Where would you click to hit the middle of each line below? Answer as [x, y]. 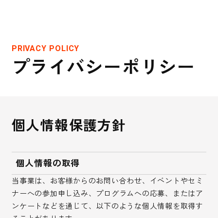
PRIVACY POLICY [46, 48]
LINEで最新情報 [153, 14]
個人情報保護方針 [69, 126]
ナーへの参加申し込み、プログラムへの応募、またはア [108, 194]
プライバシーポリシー [104, 68]
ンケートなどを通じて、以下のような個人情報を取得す [108, 206]
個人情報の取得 [48, 163]
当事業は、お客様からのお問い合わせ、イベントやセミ [108, 181]
